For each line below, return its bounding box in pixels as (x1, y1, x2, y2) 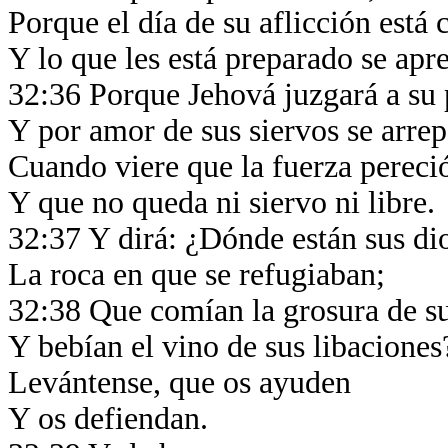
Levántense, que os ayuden (8, 365, 359, 400)
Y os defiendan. (8, 401, 216, 436)
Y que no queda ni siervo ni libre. (8, 185, 443, 220)
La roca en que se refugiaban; (8, 257, 393, 292)
